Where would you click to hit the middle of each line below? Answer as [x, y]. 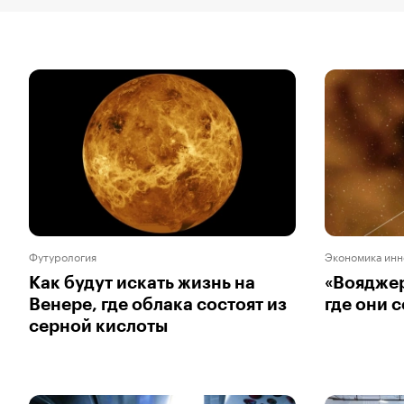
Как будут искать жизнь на [142, 282]
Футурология [63, 255]
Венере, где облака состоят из [158, 304]
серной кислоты [98, 326]
